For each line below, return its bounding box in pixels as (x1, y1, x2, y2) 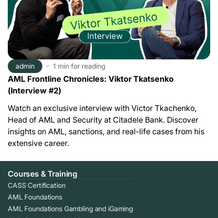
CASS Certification (8, 181, 66, 189)
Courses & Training (8, 168, 78, 179)
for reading (71, 62, 105, 71)
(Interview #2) (8, 85, 61, 95)
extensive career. (8, 138, 69, 148)
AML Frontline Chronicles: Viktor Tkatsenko (8, 73, 174, 84)
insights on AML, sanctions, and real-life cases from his (8, 126, 204, 136)
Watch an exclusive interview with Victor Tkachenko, (8, 103, 197, 113)
